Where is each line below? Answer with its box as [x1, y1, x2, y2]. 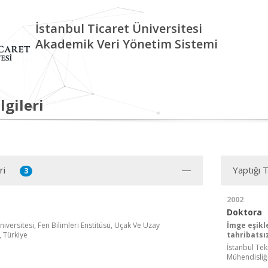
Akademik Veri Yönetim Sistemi [35, 36, 218, 52]
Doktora [227, 206, 262, 218]
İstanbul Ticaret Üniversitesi [35, 20, 202, 36]
